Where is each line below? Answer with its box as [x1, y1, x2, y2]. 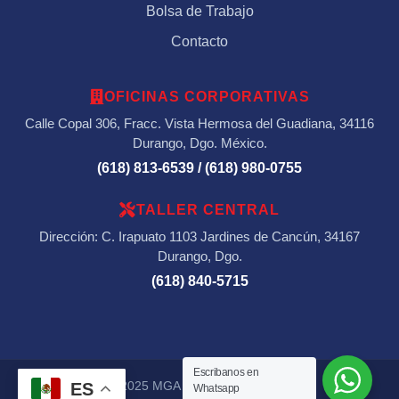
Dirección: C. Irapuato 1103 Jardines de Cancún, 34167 [39, 229, 360, 245]
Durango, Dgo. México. [132, 135, 267, 151]
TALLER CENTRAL [136, 202, 280, 218]
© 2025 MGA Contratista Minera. [108, 379, 291, 394]
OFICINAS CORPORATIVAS [103, 89, 310, 105]
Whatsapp [193, 382, 240, 395]
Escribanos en [193, 366, 259, 379]
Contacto [171, 34, 228, 50]
